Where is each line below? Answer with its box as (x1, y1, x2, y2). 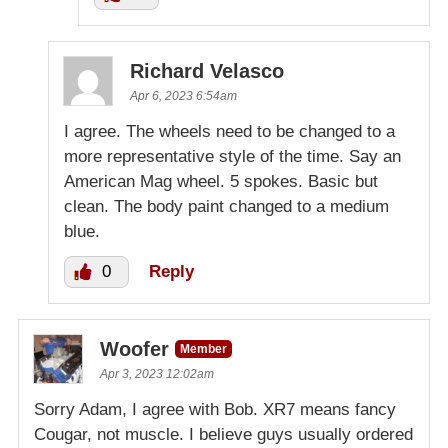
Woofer (100, 337, 169, 360)
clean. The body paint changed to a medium (64, 196, 389, 216)
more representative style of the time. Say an (64, 146, 401, 166)
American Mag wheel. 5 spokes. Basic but (64, 171, 378, 191)
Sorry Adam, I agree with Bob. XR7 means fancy (34, 399, 396, 419)
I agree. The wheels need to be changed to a (64, 121, 395, 141)
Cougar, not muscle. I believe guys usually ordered (34, 424, 413, 444)
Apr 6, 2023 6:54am (130, 88, 237, 103)
